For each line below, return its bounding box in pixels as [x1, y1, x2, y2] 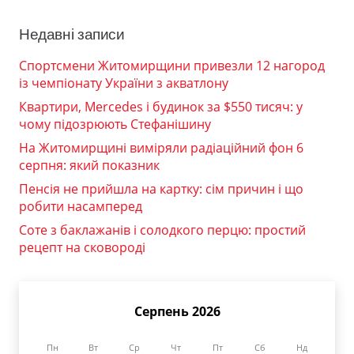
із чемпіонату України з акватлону [19, 74, 228, 92]
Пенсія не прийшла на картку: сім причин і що [19, 180, 303, 198]
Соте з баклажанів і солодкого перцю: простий [19, 221, 306, 239]
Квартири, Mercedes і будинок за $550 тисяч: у [19, 98, 303, 116]
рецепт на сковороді [19, 239, 145, 257]
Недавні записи [19, 26, 125, 43]
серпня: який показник [19, 156, 160, 175]
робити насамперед [19, 198, 142, 216]
